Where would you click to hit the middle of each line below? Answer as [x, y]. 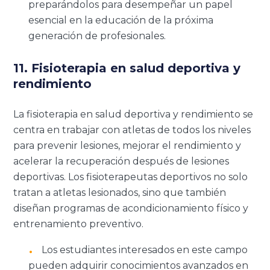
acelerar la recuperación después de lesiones [121, 161]
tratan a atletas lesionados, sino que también [120, 192]
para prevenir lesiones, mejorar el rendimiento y [127, 145]
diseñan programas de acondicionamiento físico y [131, 208]
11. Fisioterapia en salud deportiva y [127, 68]
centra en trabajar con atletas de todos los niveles [132, 130]
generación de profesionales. [97, 36]
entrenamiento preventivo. [79, 224]
